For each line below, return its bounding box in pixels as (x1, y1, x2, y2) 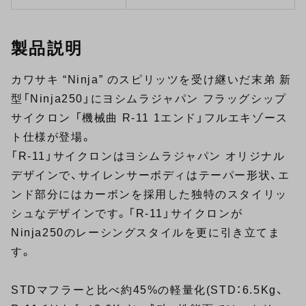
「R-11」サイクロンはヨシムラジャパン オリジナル (11, 150, 286, 163)
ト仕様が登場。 (11, 131, 93, 143)
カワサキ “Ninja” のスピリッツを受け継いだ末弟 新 (11, 74, 292, 86)
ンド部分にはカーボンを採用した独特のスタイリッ (11, 189, 288, 201)
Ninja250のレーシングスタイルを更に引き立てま (11, 227, 281, 239)
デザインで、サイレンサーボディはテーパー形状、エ (11, 169, 290, 182)
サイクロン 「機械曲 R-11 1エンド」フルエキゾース (11, 112, 288, 124)
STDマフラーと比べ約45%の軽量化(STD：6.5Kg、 (11, 284, 284, 296)
